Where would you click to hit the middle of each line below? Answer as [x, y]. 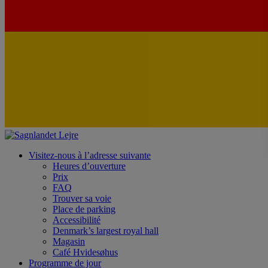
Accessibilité [77, 220]
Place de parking [84, 209]
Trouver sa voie [82, 198]
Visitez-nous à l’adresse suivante [90, 155]
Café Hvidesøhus [85, 252]
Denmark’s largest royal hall [106, 231]
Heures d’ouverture [89, 166]
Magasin [69, 241]
